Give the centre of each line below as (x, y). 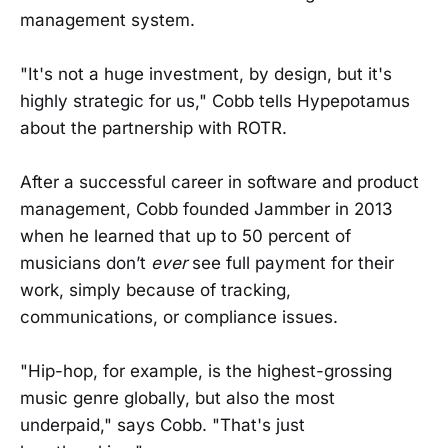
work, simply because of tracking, (155, 289)
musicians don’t (85, 262)
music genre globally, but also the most (177, 398)
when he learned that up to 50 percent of (185, 235)
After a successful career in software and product (219, 181)
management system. (107, 19)
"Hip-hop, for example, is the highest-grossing (206, 371)
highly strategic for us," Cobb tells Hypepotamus (215, 100)
